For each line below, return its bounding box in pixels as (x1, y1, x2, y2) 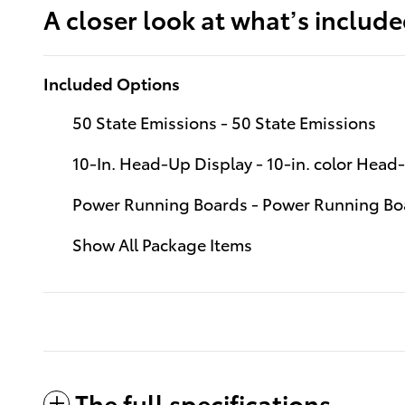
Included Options (43, 71, 180, 94)
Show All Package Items (72, 231, 252, 255)
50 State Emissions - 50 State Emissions (72, 109, 376, 133)
